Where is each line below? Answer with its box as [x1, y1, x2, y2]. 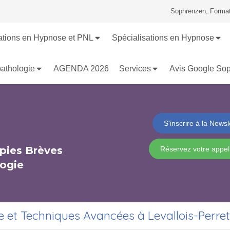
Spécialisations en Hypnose [111, 33, 214, 42]
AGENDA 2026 [53, 64, 109, 73]
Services [119, 64, 151, 73]
